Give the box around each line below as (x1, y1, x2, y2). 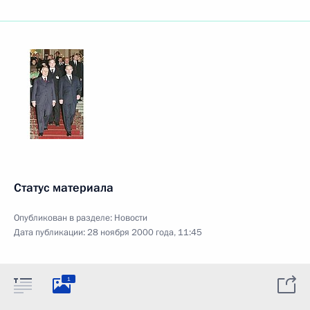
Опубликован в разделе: (14, 212, 114, 224)
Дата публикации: (14, 226, 87, 239)
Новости (114, 212, 147, 224)
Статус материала (14, 180, 113, 196)
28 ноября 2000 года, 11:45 (87, 226, 202, 239)
